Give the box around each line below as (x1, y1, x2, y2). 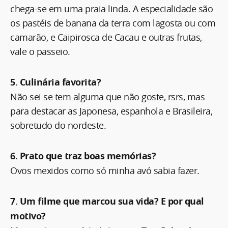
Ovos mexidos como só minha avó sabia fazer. (10, 164, 199, 177)
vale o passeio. (10, 45, 70, 58)
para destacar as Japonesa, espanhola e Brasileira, (10, 104, 212, 117)
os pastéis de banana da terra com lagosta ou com (10, 16, 215, 29)
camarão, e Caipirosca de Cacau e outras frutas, (10, 31, 202, 43)
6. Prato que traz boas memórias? (10, 149, 156, 162)
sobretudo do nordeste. (10, 119, 106, 131)
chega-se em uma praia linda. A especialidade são (10, 2, 213, 15)
